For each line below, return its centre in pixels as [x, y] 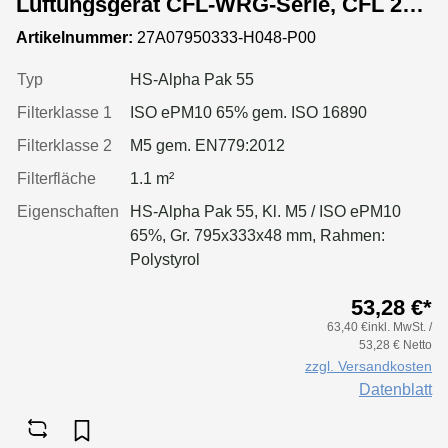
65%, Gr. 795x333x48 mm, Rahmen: [257, 235]
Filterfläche [56, 178]
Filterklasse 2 [64, 145]
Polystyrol [165, 259]
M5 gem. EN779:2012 [207, 145]
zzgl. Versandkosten [368, 365]
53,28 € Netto [395, 344]
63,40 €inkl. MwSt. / [379, 326]
